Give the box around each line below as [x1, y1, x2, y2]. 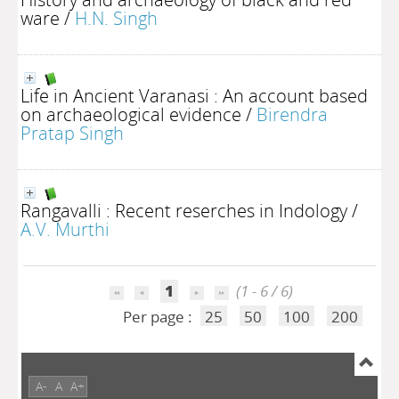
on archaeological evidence [20, 102, 241, 126]
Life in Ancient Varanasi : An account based [20, 83, 368, 108]
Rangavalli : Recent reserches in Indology [20, 198, 347, 223]
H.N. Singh [75, 5, 158, 30]
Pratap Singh [20, 120, 124, 145]
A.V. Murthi [20, 216, 110, 241]
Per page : [122, 306, 196, 327]
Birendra [256, 102, 328, 126]
